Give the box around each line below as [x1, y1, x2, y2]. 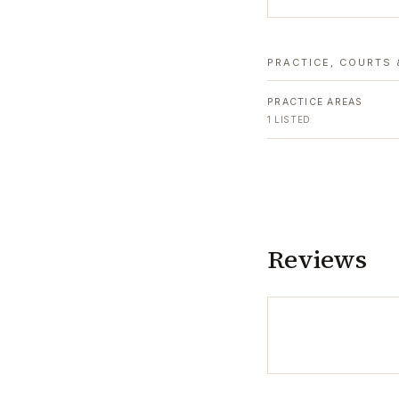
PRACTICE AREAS [267, 96, 363, 108]
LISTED [271, 114, 311, 125]
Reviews [267, 242, 367, 276]
